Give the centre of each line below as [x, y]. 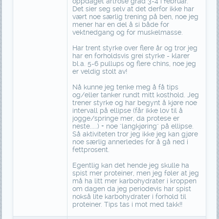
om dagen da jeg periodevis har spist [131, 189]
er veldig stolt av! [99, 72]
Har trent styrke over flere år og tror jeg [135, 48]
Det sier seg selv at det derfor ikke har [133, 9]
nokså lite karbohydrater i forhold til [129, 197]
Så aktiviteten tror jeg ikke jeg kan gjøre [135, 134]
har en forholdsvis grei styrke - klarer [131, 56]
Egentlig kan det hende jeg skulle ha [131, 165]
